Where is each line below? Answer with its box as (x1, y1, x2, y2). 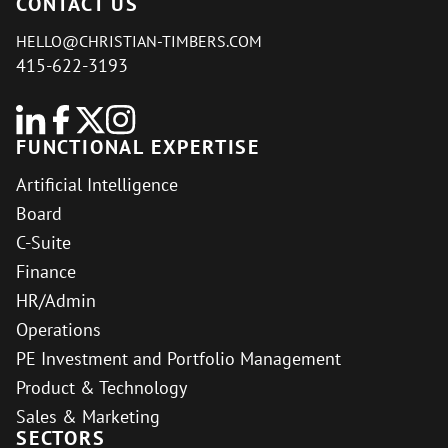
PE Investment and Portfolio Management (16, 347, 341, 371)
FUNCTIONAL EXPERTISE (16, 134, 260, 161)
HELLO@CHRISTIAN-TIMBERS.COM (16, 31, 262, 52)
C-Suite (16, 231, 71, 255)
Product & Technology (16, 376, 187, 400)
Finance (16, 260, 76, 284)
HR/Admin (16, 289, 96, 313)
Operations (16, 318, 101, 342)
